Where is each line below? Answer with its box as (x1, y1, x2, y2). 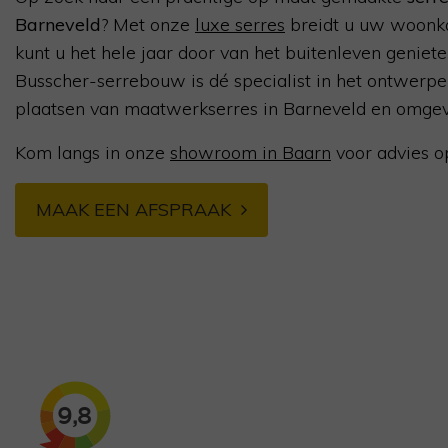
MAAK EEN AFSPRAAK (36, 198, 231, 221)
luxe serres (195, 13, 285, 36)
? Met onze (101, 13, 195, 36)
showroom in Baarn (170, 141, 331, 164)
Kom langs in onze (15, 141, 170, 164)
